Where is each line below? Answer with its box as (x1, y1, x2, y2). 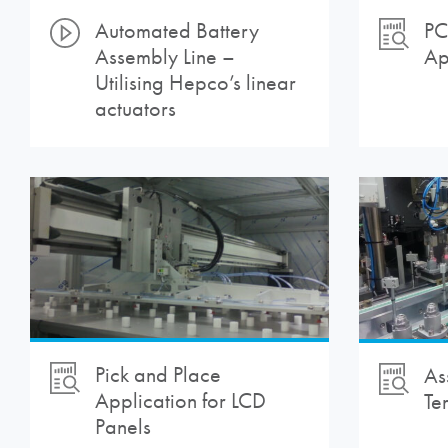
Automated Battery (95, 18, 259, 45)
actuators (95, 96, 176, 123)
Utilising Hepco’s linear (95, 70, 296, 97)
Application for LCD (95, 388, 266, 415)
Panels (95, 414, 151, 441)
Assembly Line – (95, 44, 235, 71)
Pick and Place (95, 362, 221, 389)
